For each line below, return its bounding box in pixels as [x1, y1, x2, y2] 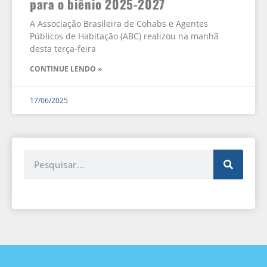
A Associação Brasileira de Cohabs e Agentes [30, 18, 208, 30]
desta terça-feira [30, 43, 96, 55]
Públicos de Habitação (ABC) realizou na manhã [30, 30, 219, 42]
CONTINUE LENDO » [30, 64, 102, 74]
